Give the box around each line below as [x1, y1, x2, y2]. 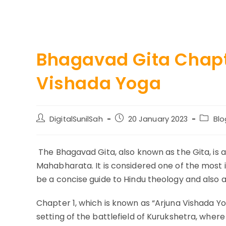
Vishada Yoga [36, 71, 161, 95]
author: [36, 124, 62, 134]
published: [114, 124, 150, 134]
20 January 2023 [128, 114, 188, 124]
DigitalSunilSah [49, 114, 103, 124]
